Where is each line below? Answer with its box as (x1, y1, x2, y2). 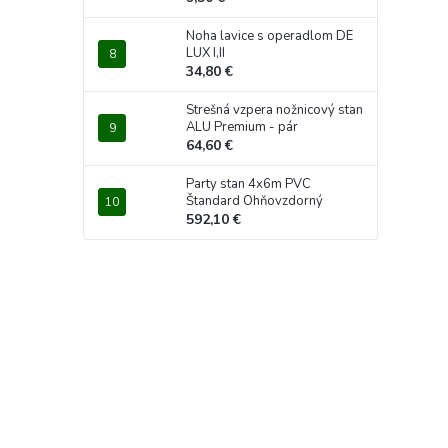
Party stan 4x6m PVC (186, 174, 311, 193)
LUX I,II (186, 43, 225, 62)
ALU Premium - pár (186, 117, 298, 136)
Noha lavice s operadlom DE (186, 26, 353, 45)
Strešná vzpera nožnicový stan (186, 100, 363, 119)
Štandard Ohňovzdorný (186, 191, 323, 210)
